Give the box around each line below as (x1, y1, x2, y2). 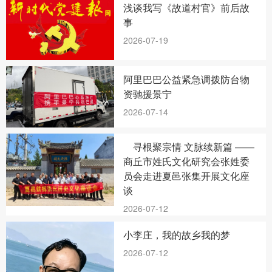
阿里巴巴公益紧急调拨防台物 (123, 72, 250, 87)
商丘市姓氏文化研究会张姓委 (123, 154, 250, 168)
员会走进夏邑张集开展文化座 (123, 168, 250, 183)
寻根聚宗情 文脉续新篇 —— (123, 139, 255, 154)
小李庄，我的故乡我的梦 (123, 227, 231, 242)
